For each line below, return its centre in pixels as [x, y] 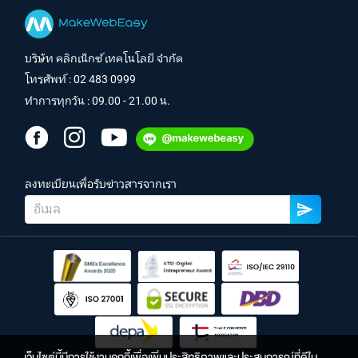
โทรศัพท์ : [49, 80]
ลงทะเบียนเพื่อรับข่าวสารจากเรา [101, 183]
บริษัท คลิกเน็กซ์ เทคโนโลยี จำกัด [104, 58]
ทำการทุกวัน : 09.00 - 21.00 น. [97, 101]
